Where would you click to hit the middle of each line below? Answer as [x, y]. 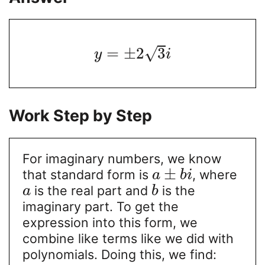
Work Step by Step [80, 116]
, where [214, 175]
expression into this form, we [110, 223]
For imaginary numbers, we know [122, 159]
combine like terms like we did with [128, 239]
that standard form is [87, 175]
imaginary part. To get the [100, 207]
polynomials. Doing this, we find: [119, 255]
